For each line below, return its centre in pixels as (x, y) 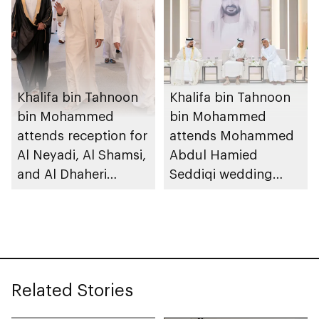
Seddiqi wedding (221, 173)
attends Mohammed (232, 135)
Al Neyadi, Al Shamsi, (82, 154)
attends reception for (82, 135)
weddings (47, 193)
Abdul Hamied (214, 154)
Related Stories (72, 289)
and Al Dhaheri (62, 173)
